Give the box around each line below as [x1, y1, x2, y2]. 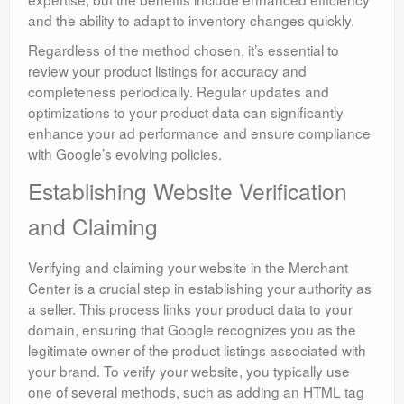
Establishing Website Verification [28, 175, 347, 207]
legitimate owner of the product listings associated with [28, 340, 366, 361]
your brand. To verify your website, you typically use [28, 361, 350, 381]
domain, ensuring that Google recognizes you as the [28, 319, 356, 340]
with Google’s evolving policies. [28, 143, 222, 164]
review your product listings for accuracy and [28, 60, 307, 81]
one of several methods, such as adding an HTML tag [28, 381, 364, 402]
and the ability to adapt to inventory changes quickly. [28, 10, 354, 31]
